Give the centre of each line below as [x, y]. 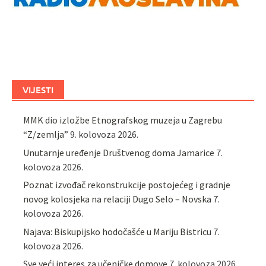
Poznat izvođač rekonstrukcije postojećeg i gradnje [127, 185]
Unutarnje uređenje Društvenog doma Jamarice [119, 152]
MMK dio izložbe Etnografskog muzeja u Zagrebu [123, 120]
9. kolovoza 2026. [104, 134]
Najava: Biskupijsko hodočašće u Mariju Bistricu [118, 231]
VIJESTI [38, 90]
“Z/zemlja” [46, 134]
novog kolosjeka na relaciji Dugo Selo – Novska [118, 199]
